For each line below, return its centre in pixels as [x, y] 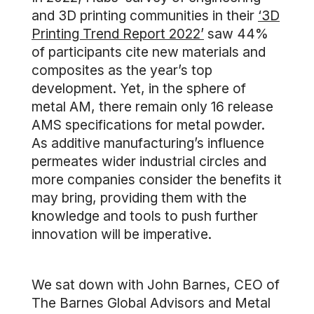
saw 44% [236, 34]
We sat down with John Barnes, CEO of [156, 285]
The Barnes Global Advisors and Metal [151, 303]
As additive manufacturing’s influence [148, 143]
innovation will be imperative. [122, 234]
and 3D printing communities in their [145, 15]
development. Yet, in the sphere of [139, 88]
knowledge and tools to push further [145, 216]
